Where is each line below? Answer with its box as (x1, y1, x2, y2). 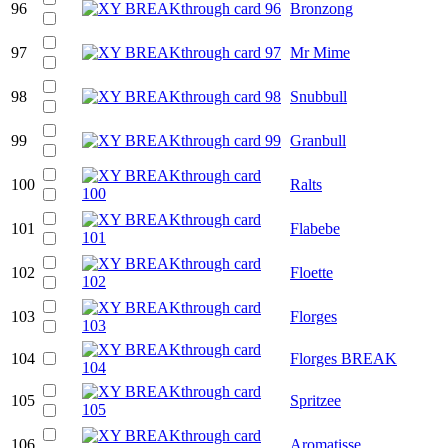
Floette (290, 263, 333, 281)
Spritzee (290, 391, 341, 409)
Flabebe (290, 219, 340, 237)
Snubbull (290, 87, 347, 105)
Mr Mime (290, 43, 350, 61)
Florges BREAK (290, 349, 397, 367)
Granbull (290, 131, 346, 149)
